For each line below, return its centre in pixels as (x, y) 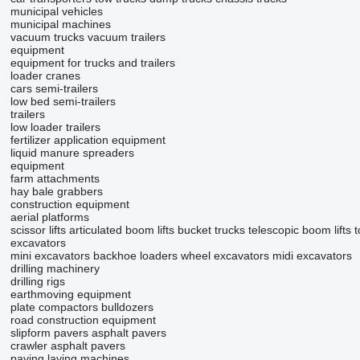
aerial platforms (49, 217)
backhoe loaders (135, 256)
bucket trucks (211, 230)
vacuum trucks (47, 37)
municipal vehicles (56, 11)
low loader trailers (55, 127)
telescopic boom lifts (299, 230)
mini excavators (50, 256)
